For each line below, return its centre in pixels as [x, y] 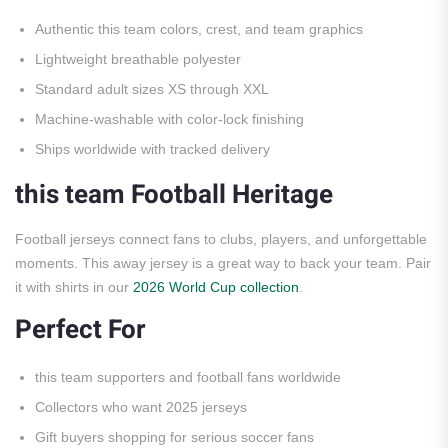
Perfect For [80, 330]
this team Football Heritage [174, 195]
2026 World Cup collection [216, 287]
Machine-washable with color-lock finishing [169, 119]
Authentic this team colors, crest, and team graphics [199, 29]
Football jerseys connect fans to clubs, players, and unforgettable [221, 239]
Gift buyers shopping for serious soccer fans [174, 437]
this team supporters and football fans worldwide [188, 377]
